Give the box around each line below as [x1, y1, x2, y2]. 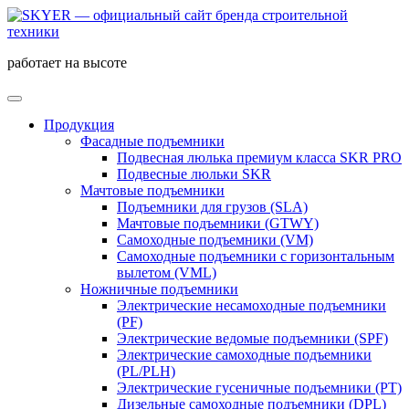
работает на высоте [7, 55, 127, 70]
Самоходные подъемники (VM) [117, 232, 313, 247]
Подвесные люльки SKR [117, 166, 271, 182]
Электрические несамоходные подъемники [117, 298, 386, 313]
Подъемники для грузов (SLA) [117, 199, 308, 215]
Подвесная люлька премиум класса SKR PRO [117, 150, 402, 165]
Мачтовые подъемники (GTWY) [117, 215, 319, 231]
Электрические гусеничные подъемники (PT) [117, 380, 402, 395]
